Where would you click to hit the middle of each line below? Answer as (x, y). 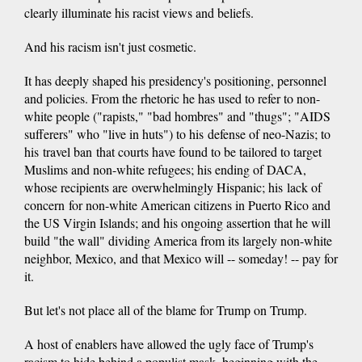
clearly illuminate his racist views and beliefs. (139, 12)
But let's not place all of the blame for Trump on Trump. (166, 309)
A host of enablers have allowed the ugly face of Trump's (169, 343)
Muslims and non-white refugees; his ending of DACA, (165, 169)
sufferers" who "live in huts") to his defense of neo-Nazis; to (177, 133)
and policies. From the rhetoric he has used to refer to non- (172, 98)
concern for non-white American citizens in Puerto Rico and (177, 204)
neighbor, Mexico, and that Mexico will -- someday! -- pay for (181, 258)
